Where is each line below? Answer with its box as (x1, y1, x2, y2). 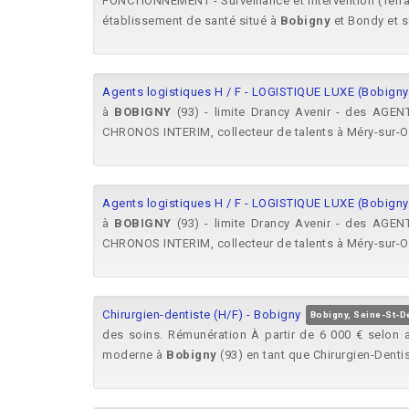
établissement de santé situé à (102, 14, 280, 27)
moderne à (102, 348, 166, 362)
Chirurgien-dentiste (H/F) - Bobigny (102, 308, 301, 321)
